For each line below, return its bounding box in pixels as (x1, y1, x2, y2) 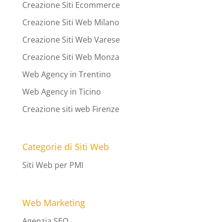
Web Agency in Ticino (22, 86, 101, 97)
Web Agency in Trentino (22, 68, 111, 80)
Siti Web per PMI (22, 160, 83, 171)
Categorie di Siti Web (22, 141, 109, 153)
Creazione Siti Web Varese (22, 34, 120, 45)
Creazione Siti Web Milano (22, 16, 119, 28)
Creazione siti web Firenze (22, 103, 119, 114)
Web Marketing (22, 197, 85, 209)
